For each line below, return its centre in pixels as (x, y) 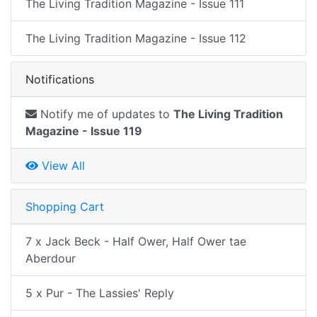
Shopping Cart (65, 207)
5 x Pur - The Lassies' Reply (100, 293)
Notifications (60, 79)
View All (62, 166)
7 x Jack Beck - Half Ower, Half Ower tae (136, 241)
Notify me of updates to (105, 114)
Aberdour (51, 258)
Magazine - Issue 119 (84, 131)
